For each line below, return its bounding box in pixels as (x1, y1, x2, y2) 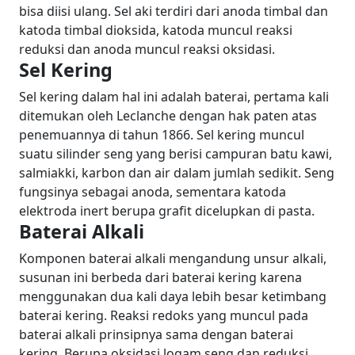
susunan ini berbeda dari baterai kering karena (19, 268, 302, 286)
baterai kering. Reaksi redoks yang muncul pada (19, 306, 308, 324)
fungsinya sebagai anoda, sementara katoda (19, 182, 286, 200)
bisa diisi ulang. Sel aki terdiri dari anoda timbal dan (19, 2, 328, 20)
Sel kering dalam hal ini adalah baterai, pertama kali (19, 87, 329, 105)
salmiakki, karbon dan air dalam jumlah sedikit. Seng (19, 163, 334, 181)
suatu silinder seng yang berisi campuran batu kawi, (19, 144, 332, 162)
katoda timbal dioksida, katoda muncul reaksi (19, 21, 292, 39)
